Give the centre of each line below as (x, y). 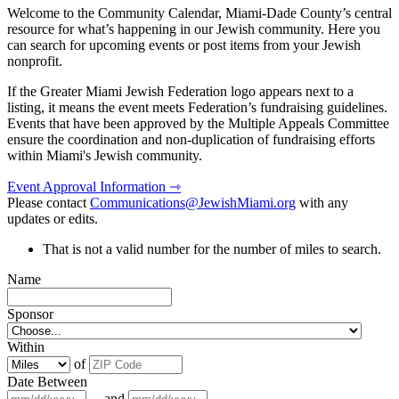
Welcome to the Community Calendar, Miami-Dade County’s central (199, 13)
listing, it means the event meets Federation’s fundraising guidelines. (197, 108)
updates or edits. (53, 219)
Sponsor (30, 314)
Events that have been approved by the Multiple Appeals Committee (198, 124)
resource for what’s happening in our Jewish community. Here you (194, 29)
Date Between (47, 382)
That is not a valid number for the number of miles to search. (212, 249)
